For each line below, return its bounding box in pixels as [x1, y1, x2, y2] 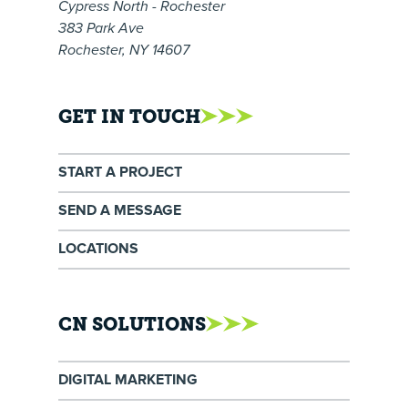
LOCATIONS [58, 240, 138, 260]
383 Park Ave [58, 20, 144, 38]
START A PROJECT [58, 163, 182, 183]
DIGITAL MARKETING [58, 371, 198, 391]
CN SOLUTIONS [58, 313, 206, 336]
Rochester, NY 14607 [58, 42, 189, 60]
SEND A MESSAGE [58, 201, 181, 221]
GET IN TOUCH [58, 106, 200, 128]
